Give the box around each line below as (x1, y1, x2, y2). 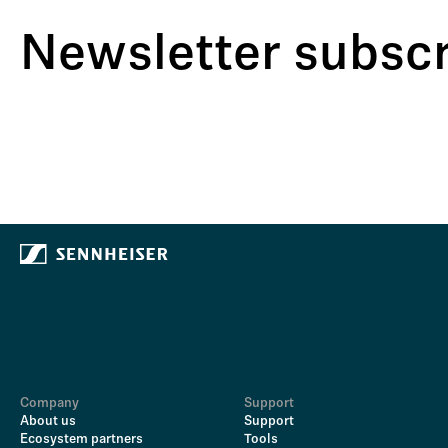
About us (20, 415, 76, 428)
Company (20, 397, 79, 410)
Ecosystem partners (20, 433, 143, 446)
